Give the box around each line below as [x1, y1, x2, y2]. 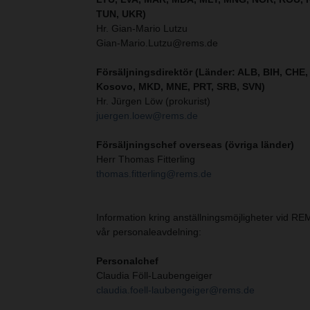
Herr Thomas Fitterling [96, 154, 195, 165]
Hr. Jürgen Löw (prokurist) [96, 95, 210, 107]
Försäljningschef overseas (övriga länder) [96, 139, 294, 151]
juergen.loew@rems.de [96, 110, 198, 122]
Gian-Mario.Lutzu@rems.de [96, 37, 218, 49]
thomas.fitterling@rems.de [96, 168, 212, 180]
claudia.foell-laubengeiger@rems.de [96, 284, 255, 296]
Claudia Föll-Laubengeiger [96, 270, 212, 282]
